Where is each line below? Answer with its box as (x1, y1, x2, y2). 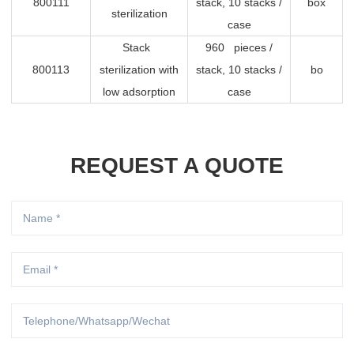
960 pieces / (205, 41, 273, 55)
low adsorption (103, 85, 175, 99)
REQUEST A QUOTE (70, 153, 284, 179)
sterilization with (100, 63, 179, 77)
